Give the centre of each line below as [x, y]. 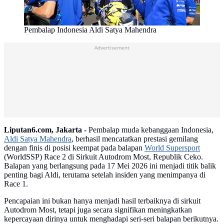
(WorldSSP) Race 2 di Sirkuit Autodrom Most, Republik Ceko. [103, 157]
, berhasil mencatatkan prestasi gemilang [135, 139]
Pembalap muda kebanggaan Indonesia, [150, 130]
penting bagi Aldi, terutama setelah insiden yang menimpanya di [105, 175]
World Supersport [172, 148]
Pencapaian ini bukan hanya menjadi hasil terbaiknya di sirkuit [102, 201]
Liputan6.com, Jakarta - [45, 130]
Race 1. [16, 184]
